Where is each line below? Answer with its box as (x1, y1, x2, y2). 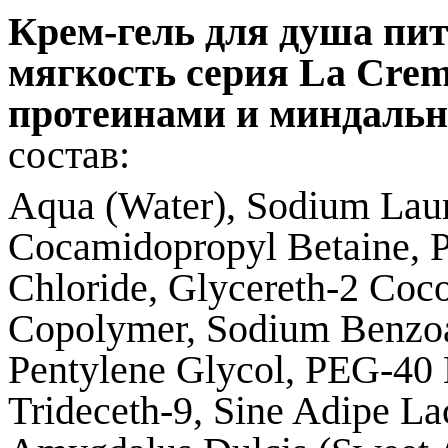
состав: (8, 131, 130, 177)
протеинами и (8, 90, 259, 136)
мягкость (8, 49, 186, 95)
